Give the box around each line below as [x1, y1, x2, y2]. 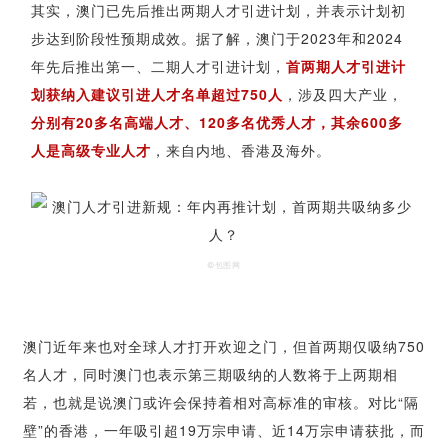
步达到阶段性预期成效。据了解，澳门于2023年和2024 [31, 27, 403, 48]
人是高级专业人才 [31, 139, 151, 160]
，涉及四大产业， [283, 83, 403, 104]
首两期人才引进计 [286, 55, 406, 76]
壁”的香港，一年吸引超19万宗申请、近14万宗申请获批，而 [23, 419, 425, 440]
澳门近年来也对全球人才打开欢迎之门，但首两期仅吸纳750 [23, 335, 425, 356]
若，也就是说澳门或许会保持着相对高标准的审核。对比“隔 [23, 391, 419, 412]
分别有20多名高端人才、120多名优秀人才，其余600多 [31, 111, 403, 132]
